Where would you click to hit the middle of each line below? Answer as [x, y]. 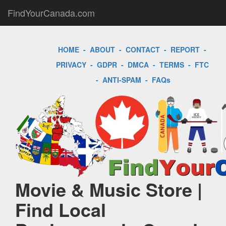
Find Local [61, 209]
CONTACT [143, 49]
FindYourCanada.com [51, 13]
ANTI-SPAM [122, 80]
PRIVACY [71, 65]
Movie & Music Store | [109, 189]
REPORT [185, 49]
